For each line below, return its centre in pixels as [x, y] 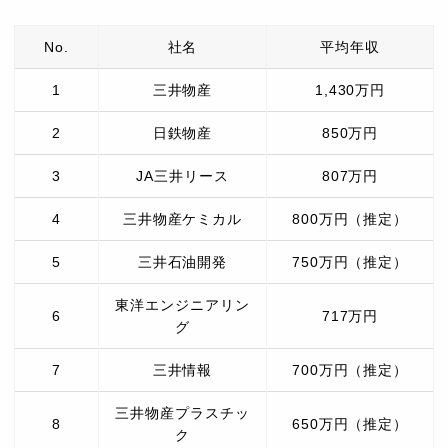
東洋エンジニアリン [182, 305]
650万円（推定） [350, 424]
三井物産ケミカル [182, 219]
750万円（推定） [350, 262]
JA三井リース [182, 176]
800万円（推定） [350, 219]
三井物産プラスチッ [182, 413]
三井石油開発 [182, 262]
